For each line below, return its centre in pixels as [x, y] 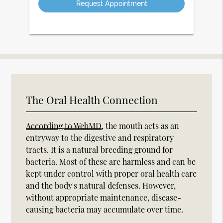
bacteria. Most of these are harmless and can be [111, 161]
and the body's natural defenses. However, [101, 185]
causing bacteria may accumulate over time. [105, 209]
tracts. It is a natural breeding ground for [100, 149]
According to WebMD [64, 125]
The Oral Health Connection [92, 99]
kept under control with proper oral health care [111, 173]
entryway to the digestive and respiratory [100, 137]
